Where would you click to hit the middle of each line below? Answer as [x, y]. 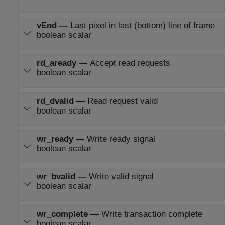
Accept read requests [130, 63]
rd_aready [56, 63]
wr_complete [62, 214]
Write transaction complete [152, 214]
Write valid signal [121, 176]
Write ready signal [121, 139]
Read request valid [122, 101]
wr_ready [55, 139]
